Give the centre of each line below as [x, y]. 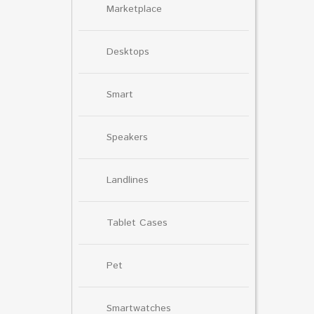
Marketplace [134, 9]
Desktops [128, 52]
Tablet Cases [137, 223]
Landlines [128, 180]
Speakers [127, 137]
